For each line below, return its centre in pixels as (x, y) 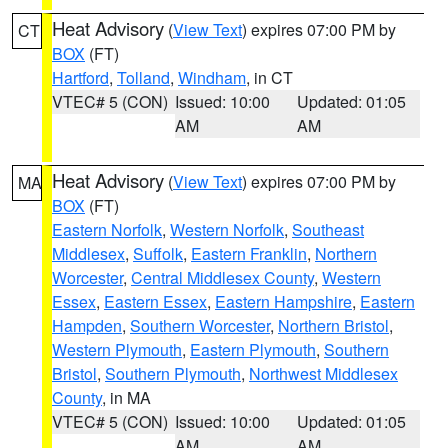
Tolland (143, 77)
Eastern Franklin (249, 253)
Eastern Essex (155, 301)
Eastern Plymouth (253, 349)
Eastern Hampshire (283, 301)
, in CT (269, 77)
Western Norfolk (227, 229)
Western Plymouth (117, 349)
